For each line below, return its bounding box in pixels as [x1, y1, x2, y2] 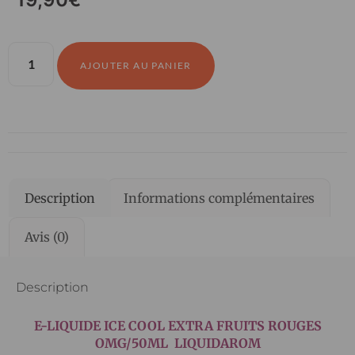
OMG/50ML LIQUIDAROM [94, 334, 261, 351]
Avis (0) [25, 229, 70, 246]
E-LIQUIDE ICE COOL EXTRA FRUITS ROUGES [33, 317, 322, 334]
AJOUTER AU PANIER [80, 59, 192, 71]
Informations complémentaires [123, 189, 315, 206]
